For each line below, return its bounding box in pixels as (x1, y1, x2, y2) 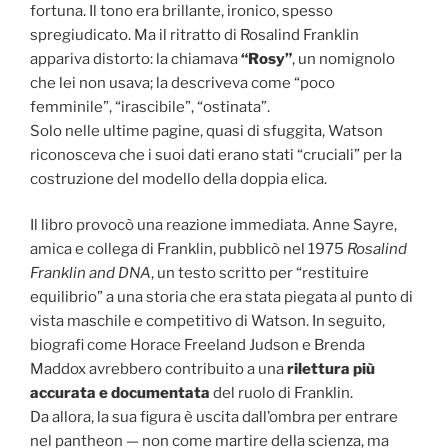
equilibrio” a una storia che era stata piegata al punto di (30, 288, 413, 307)
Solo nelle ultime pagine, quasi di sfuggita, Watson (30, 121, 383, 140)
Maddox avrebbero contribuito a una (30, 360, 287, 379)
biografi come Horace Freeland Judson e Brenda (30, 336, 365, 355)
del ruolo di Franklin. (210, 384, 353, 403)
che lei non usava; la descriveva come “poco (30, 73, 335, 92)
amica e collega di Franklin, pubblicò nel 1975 (30, 240, 347, 259)
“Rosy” (241, 49, 292, 68)
